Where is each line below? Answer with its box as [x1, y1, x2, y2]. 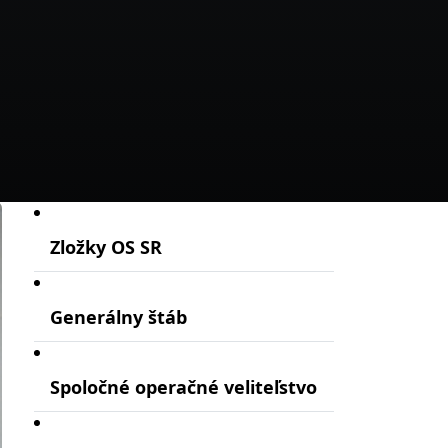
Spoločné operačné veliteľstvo [50, 374, 317, 399]
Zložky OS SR [50, 234, 162, 259]
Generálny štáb [50, 304, 187, 329]
